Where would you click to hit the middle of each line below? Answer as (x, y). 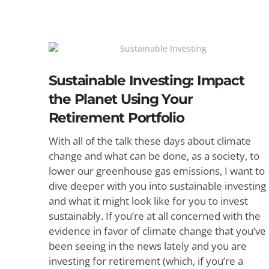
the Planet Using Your (120, 99)
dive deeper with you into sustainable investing (157, 186)
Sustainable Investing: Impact (146, 80)
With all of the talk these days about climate (150, 141)
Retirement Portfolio (116, 118)
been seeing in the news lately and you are (147, 246)
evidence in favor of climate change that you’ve (157, 231)
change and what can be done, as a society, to (154, 156)
